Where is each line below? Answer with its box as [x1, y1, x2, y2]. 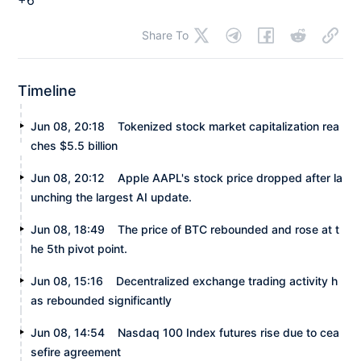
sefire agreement [31, 344, 122, 359]
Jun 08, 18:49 [31, 222, 106, 236]
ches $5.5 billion [31, 138, 118, 152]
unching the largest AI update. [31, 189, 193, 204]
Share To [141, 27, 189, 42]
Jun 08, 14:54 [31, 325, 106, 339]
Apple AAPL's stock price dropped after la [118, 170, 343, 185]
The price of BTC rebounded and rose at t [118, 222, 340, 236]
